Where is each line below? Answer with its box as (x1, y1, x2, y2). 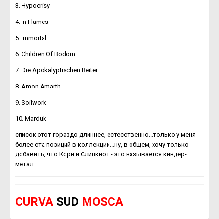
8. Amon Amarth (15, 83, 61, 90)
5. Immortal (15, 34, 46, 42)
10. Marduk (15, 115, 46, 122)
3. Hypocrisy (15, 2, 50, 9)
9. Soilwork (15, 99, 46, 106)
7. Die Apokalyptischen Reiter (15, 66, 98, 74)
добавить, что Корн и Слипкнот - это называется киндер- (15, 151, 187, 158)
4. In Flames (15, 18, 48, 25)
